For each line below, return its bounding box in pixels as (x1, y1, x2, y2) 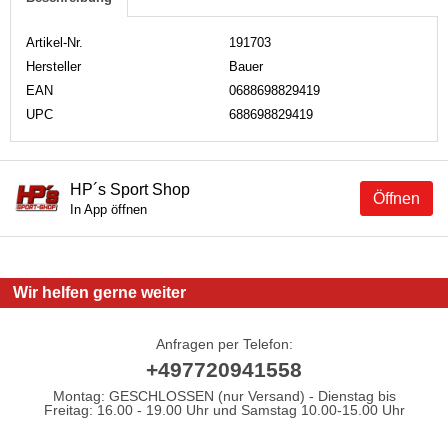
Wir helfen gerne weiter (13, 284, 186, 302)
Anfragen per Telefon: (155, 335, 293, 352)
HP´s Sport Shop (70, 180, 190, 198)
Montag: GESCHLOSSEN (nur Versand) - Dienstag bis (52, 387, 396, 404)
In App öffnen (70, 201, 147, 217)
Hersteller (26, 58, 81, 74)
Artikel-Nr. (26, 34, 83, 50)
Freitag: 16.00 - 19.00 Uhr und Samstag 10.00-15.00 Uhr (43, 401, 405, 418)
